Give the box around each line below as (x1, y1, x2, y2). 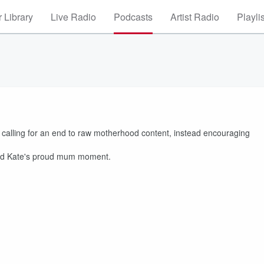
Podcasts (114, 10, 153, 24)
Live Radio (51, 10, 96, 24)
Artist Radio (170, 10, 219, 24)
